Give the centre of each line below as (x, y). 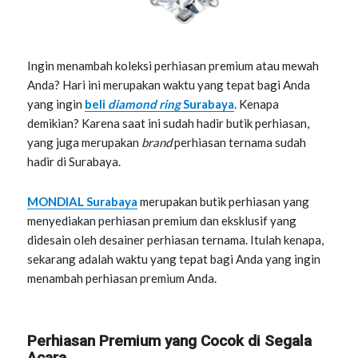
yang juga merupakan (85, 142)
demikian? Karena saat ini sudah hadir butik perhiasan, (169, 123)
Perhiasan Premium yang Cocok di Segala (170, 341)
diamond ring (146, 103)
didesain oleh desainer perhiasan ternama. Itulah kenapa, (176, 240)
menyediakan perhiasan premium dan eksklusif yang (162, 221)
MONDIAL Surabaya (83, 202)
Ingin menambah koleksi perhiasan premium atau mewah (173, 65)
